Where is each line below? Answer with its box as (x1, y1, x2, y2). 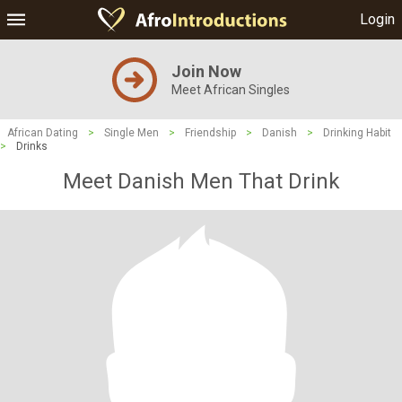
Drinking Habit (323, 127, 391, 139)
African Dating (7, 127, 78, 139)
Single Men (104, 127, 159, 139)
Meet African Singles (171, 83, 290, 97)
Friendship (185, 127, 236, 139)
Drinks (16, 140, 48, 153)
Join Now (171, 62, 241, 81)
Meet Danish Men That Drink (62, 169, 340, 194)
